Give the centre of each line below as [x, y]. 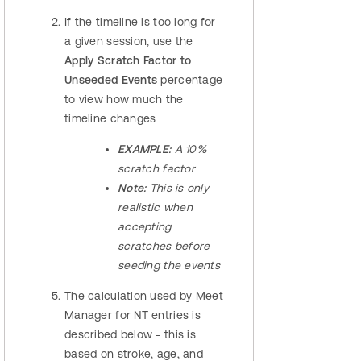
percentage [190, 80]
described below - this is [130, 335]
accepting [145, 227]
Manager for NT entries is [133, 315]
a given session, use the [129, 41]
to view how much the [124, 100]
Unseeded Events [111, 80]
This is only [179, 188]
